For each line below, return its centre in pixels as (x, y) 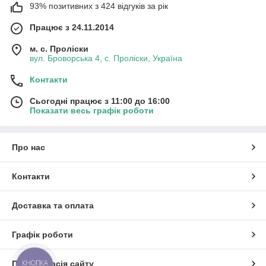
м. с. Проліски (59, 49)
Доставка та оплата (53, 206)
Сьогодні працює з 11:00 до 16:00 (100, 101)
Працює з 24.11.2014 (72, 28)
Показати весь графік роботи (92, 111)
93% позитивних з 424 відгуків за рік (99, 6)
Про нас (28, 148)
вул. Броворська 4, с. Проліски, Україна (106, 58)
